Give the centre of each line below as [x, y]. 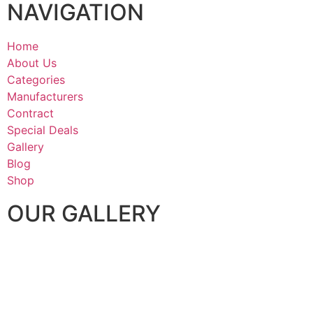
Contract [30, 114]
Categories [36, 80]
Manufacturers [45, 97]
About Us [32, 63]
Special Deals [43, 130]
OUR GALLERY [84, 214]
